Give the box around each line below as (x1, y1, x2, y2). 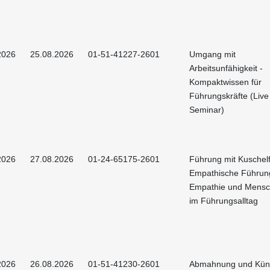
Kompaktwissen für (189, 77, 262, 87)
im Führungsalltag (189, 195, 258, 206)
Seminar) (189, 104, 224, 115)
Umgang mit (189, 49, 236, 59)
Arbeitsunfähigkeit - (189, 63, 263, 73)
